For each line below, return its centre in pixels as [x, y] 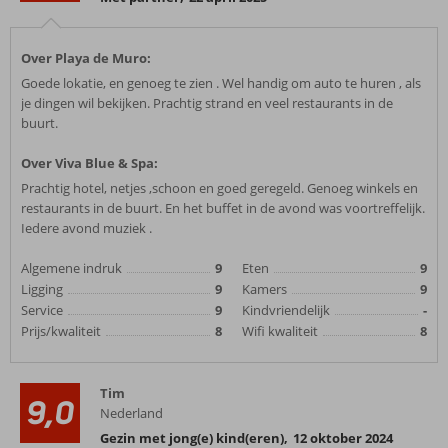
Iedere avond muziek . [86, 228]
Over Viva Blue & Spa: [89, 163]
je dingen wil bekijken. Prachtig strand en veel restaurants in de [207, 103]
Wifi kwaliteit [280, 331]
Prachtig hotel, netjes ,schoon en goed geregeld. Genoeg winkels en [219, 188]
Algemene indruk [71, 268]
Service [42, 310]
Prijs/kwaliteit [61, 331]
